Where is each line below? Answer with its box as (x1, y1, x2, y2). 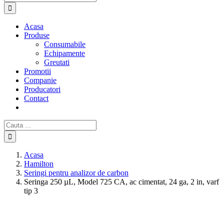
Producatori (24, 85, 60, 93)
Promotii (24, 67, 51, 75)
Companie (24, 76, 56, 84)
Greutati (44, 58, 69, 66)
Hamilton (24, 159, 53, 168)
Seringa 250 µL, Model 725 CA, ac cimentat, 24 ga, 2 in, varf (24, 177, 219, 186)
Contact (24, 94, 48, 102)
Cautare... (3, 119, 34, 128)
